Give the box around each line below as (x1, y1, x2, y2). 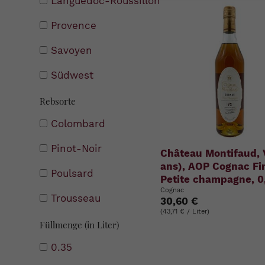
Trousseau (51, 192, 101, 205)
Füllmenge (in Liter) (40, 218, 119, 231)
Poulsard (51, 167, 94, 180)
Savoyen (51, 44, 93, 56)
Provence (51, 19, 97, 31)
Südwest (51, 69, 94, 81)
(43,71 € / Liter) (160, 207, 210, 215)
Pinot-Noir (51, 143, 102, 155)
